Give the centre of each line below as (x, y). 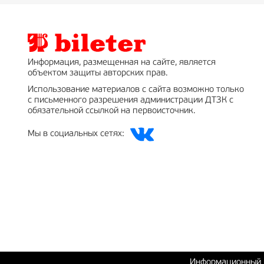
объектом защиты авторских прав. (98, 74)
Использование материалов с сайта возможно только (136, 90)
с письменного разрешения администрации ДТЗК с (131, 101)
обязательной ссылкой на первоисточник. (112, 111)
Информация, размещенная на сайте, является (122, 63)
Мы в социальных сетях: (76, 134)
